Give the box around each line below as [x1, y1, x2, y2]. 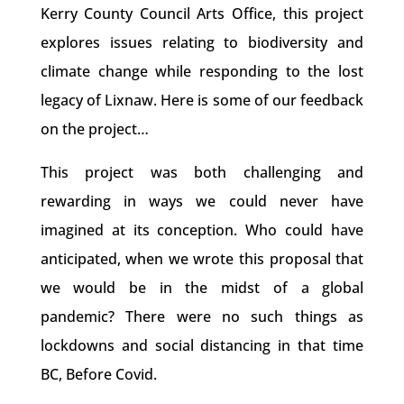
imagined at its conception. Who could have [40, 220, 364, 240]
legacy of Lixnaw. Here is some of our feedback [40, 90, 364, 110]
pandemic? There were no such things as [40, 307, 364, 326]
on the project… [40, 119, 149, 139]
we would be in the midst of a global [40, 278, 364, 298]
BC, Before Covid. [40, 364, 157, 384]
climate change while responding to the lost [40, 61, 364, 81]
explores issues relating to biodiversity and [40, 32, 364, 52]
